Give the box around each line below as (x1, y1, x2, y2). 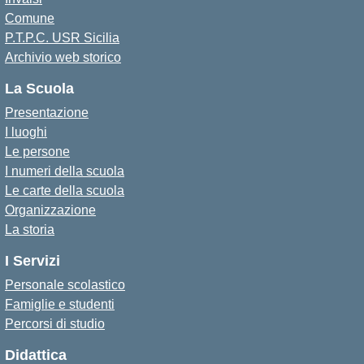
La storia (5, 223, 54, 236)
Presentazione (5, 106, 89, 119)
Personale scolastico (5, 278, 125, 292)
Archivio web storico (5, 50, 121, 64)
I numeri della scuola (5, 164, 124, 178)
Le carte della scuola (5, 184, 124, 197)
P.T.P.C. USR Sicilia (5, 31, 119, 45)
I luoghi (5, 125, 47, 139)
